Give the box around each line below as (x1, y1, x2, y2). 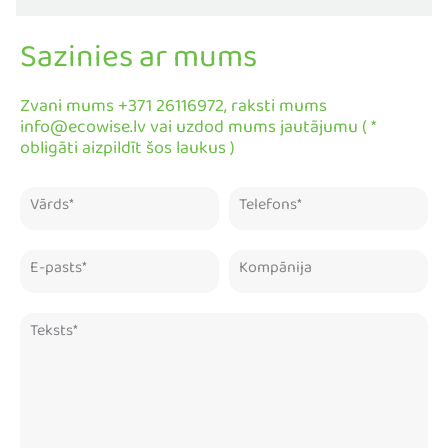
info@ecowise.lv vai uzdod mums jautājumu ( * (20, 111, 376, 153)
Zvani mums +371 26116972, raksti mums (20, 90, 327, 132)
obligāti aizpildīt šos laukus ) (20, 132, 235, 174)
